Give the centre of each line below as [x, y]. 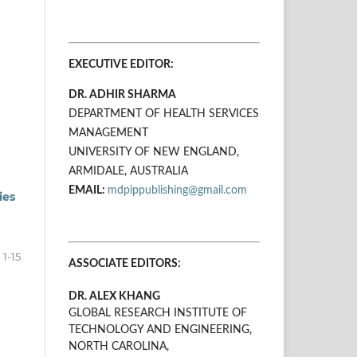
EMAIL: [88, 190]
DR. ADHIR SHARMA [122, 94]
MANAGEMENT [108, 133]
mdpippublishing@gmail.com [177, 190]
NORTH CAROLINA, [119, 346]
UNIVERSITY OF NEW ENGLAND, [154, 152]
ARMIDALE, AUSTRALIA [128, 171]
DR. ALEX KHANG [114, 296]
